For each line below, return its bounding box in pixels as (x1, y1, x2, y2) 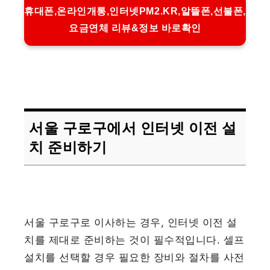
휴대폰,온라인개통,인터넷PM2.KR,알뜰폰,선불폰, (24, 5, 246, 16)
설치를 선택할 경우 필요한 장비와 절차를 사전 (24, 251, 245, 264)
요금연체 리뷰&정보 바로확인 (69, 22, 201, 33)
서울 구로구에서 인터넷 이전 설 (29, 119, 237, 137)
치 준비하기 (29, 139, 107, 157)
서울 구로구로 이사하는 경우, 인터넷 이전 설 (24, 216, 237, 229)
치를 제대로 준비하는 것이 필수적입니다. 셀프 (24, 234, 245, 246)
